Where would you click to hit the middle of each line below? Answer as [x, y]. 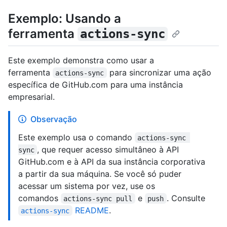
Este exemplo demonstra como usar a [81, 60]
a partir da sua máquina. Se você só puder [100, 174]
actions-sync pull [98, 198]
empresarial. [31, 97]
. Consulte [186, 198]
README [90, 210]
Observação [54, 119]
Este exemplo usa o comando [77, 137]
